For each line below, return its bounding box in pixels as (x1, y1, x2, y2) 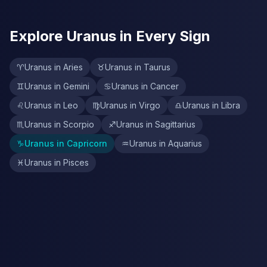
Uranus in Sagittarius (116, 119, 195, 129)
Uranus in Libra (182, 100, 240, 110)
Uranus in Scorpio (24, 119, 94, 129)
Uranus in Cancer (111, 81, 179, 91)
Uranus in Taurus (105, 62, 170, 72)
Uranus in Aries (24, 62, 83, 72)
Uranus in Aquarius (129, 138, 202, 148)
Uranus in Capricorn (24, 138, 107, 148)
